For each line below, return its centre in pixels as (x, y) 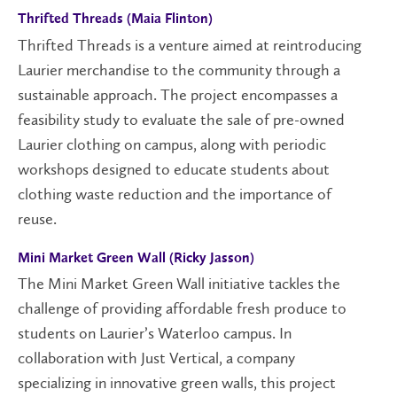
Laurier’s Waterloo (161, 334)
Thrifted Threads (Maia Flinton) (116, 20)
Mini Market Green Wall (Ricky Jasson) (137, 259)
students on (58, 334)
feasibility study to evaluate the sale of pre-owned (181, 119)
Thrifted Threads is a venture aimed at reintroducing (190, 45)
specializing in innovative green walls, (139, 383)
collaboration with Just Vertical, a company (156, 358)
